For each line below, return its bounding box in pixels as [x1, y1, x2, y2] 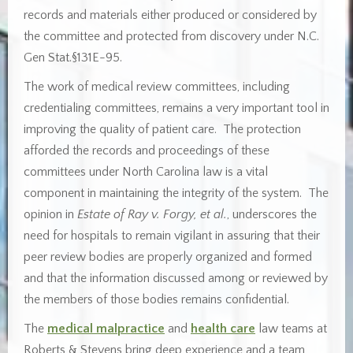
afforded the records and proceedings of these [24, 143, 269, 158]
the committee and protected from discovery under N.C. [24, 29, 319, 43]
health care [191, 321, 255, 336]
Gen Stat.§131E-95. [24, 50, 122, 65]
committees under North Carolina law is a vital [24, 165, 268, 179]
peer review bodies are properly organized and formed [24, 250, 312, 264]
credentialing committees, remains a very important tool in [24, 101, 329, 115]
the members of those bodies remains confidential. [24, 292, 289, 307]
